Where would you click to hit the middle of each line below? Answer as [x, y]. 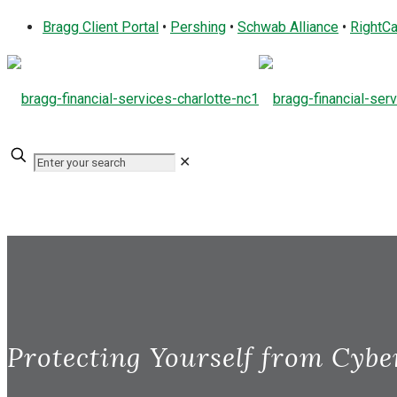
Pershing [198, 27]
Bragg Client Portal [101, 27]
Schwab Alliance [288, 27]
